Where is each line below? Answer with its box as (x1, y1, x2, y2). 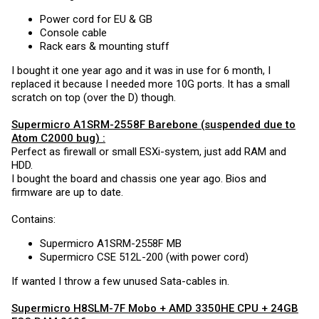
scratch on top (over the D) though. (11, 90, 176, 104)
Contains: (11, 212, 56, 226)
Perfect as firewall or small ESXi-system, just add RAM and (11, 145, 286, 158)
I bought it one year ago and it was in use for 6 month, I (11, 63, 271, 77)
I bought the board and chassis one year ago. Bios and (11, 172, 266, 185)
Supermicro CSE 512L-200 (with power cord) (40, 250, 249, 263)
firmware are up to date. (11, 185, 123, 199)
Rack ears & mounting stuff (40, 39, 169, 53)
